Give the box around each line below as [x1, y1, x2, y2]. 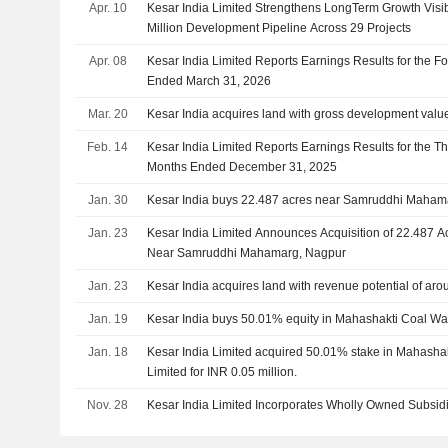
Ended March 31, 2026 [147, 74, 272, 88]
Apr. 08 [88, 54, 127, 68]
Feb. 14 [87, 140, 128, 154]
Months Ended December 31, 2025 [147, 160, 338, 174]
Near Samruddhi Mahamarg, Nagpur [147, 246, 347, 260]
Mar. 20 [87, 107, 128, 121]
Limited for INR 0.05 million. [147, 365, 298, 379]
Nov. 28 [87, 398, 128, 412]
